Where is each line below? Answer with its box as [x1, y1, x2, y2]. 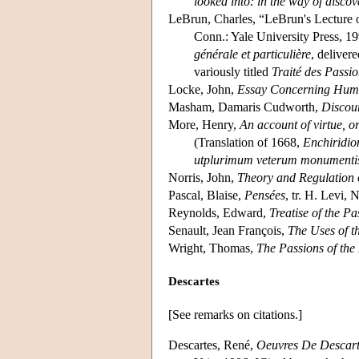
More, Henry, [168, 117, 240, 131]
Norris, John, [168, 170, 237, 184]
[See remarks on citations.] [168, 307, 302, 321]
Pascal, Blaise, [168, 188, 244, 202]
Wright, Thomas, [168, 240, 256, 255]
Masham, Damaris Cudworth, [168, 99, 321, 114]
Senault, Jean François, [168, 223, 288, 237]
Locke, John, [168, 82, 237, 96]
